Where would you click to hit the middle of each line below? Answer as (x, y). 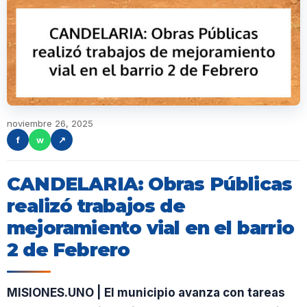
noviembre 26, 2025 (50, 123)
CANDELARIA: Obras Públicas (150, 184)
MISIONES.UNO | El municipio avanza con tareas (146, 293)
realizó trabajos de (96, 206)
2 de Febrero (69, 250)
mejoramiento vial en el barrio (151, 228)
